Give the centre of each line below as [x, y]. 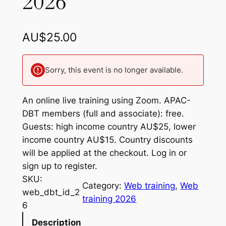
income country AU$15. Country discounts [107, 140]
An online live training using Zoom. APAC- [106, 101]
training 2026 [109, 199]
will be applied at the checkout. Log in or [104, 153]
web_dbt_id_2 [51, 192]
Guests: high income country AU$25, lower [109, 127]
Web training [150, 186]
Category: [103, 186]
